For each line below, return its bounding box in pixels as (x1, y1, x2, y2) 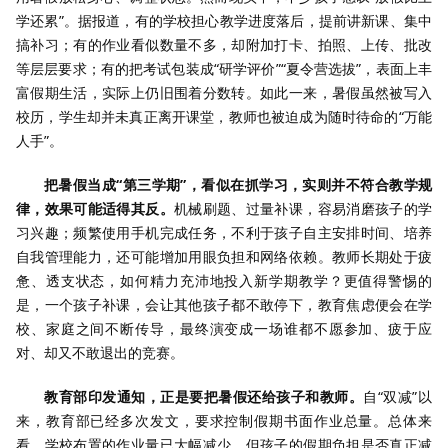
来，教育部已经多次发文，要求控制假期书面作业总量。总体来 (16, 411, 432, 431)
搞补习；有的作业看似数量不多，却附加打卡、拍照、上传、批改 (16, 35, 432, 55)
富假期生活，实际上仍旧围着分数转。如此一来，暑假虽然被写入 (16, 83, 432, 103)
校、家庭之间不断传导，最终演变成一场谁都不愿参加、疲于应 (16, 319, 432, 339)
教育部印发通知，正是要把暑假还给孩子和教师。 (44, 387, 364, 407)
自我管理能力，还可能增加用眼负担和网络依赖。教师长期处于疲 (16, 247, 432, 267)
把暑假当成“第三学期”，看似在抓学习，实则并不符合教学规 (44, 175, 432, 195)
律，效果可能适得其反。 (16, 199, 174, 219)
